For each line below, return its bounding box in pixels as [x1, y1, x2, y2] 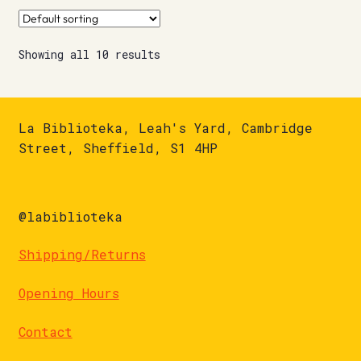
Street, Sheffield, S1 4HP [18, 139, 218, 157]
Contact [18, 322, 73, 340]
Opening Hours [18, 284, 119, 301]
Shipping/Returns [18, 246, 146, 263]
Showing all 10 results [18, 46, 160, 62]
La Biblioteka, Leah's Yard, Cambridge [18, 119, 313, 137]
